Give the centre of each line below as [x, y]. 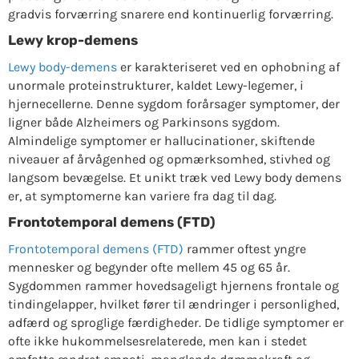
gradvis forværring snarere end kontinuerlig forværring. [170, 14]
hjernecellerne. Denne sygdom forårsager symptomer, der [173, 103]
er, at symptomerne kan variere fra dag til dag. [142, 196]
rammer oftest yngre [244, 248]
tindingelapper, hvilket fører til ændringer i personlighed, [173, 304]
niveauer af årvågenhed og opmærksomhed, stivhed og [169, 159]
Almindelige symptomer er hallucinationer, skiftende [161, 140]
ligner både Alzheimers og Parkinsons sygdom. [143, 122]
